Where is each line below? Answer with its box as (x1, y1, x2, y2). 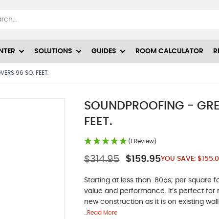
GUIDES (91, 47, 116, 55)
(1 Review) (128, 138, 156, 144)
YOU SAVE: (160, 155, 196, 163)
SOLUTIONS (34, 47, 72, 55)
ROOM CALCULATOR (135, 47, 203, 55)
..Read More (84, 209, 117, 216)
